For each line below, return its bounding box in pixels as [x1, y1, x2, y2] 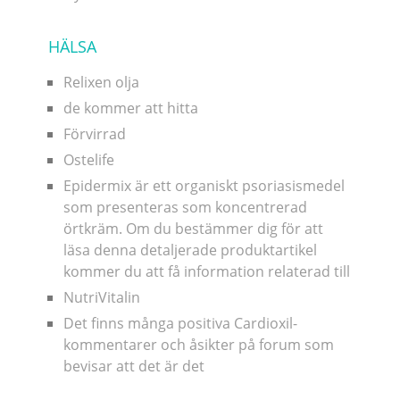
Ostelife [62, 149, 114, 170]
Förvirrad [62, 123, 126, 144]
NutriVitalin [62, 287, 140, 307]
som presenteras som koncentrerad [62, 196, 307, 217]
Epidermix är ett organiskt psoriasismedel [62, 175, 345, 196]
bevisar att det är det [62, 355, 204, 376]
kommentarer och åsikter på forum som [62, 334, 334, 354]
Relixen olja [62, 71, 139, 92]
